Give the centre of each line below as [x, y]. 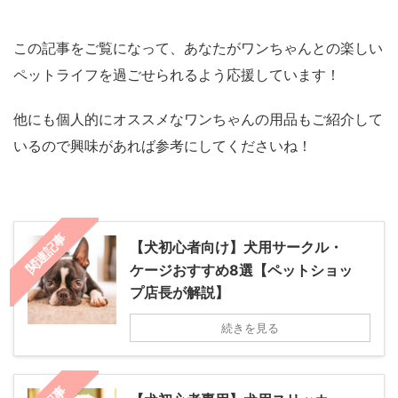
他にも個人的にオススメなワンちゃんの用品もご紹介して [198, 119]
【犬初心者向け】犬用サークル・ [236, 247]
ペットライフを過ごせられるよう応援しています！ [177, 75]
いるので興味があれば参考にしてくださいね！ [163, 146]
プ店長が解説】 [179, 293]
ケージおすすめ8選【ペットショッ [241, 271]
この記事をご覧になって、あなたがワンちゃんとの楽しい [198, 48]
